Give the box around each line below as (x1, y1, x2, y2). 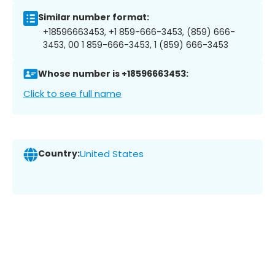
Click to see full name (23, 87, 122, 100)
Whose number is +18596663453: (38, 68, 188, 80)
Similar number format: (38, 11, 149, 24)
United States (80, 147, 144, 161)
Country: (38, 147, 80, 160)
